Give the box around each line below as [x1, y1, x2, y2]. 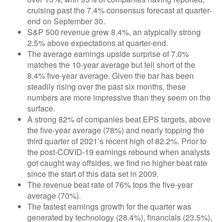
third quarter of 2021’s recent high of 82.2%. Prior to [27, 135, 207, 147]
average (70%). [27, 190, 81, 201]
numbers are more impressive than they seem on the [27, 92, 211, 103]
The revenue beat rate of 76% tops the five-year [27, 179, 193, 190]
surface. [27, 103, 55, 114]
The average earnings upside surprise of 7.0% [27, 48, 189, 59]
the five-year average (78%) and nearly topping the [27, 124, 204, 136]
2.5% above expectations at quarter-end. [27, 37, 168, 49]
